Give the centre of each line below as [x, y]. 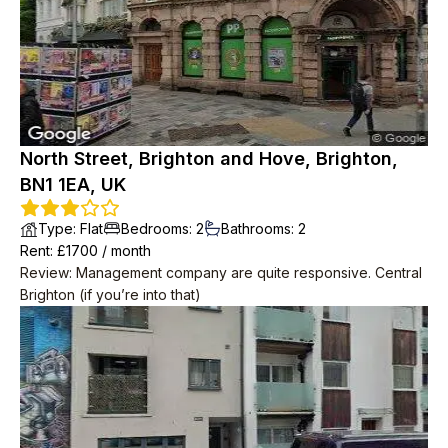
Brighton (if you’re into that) [110, 294]
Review [44, 272]
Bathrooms [256, 228]
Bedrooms [155, 228]
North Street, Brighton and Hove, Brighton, [209, 158]
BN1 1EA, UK [73, 184]
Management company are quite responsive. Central [249, 272]
